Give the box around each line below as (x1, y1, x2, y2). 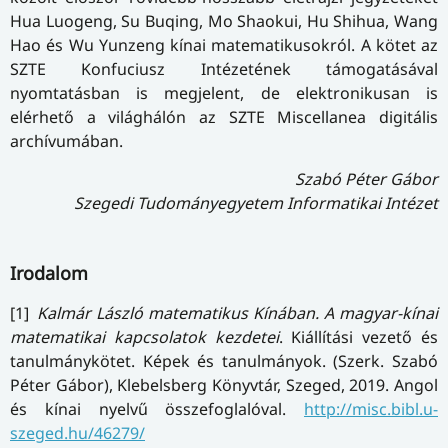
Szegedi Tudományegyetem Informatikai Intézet (74, 192, 438, 215)
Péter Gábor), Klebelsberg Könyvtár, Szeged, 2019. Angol (10, 373, 438, 396)
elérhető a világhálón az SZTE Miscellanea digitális (10, 105, 438, 128)
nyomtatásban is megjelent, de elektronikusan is (10, 81, 438, 104)
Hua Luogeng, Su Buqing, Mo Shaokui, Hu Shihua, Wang (10, 9, 438, 32)
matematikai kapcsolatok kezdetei (10, 325, 279, 348)
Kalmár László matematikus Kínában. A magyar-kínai (37, 301, 438, 324)
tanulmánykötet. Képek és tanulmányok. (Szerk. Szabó (10, 349, 438, 372)
